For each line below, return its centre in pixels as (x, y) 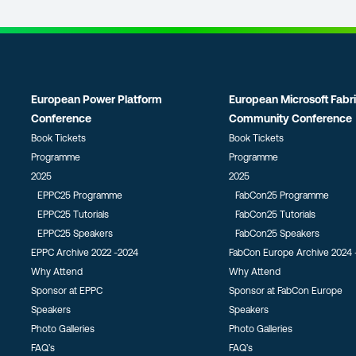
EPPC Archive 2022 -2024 (85, 253)
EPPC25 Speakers (75, 234)
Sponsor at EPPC (67, 291)
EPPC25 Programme (80, 195)
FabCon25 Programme (282, 195)
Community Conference (290, 118)
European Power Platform (97, 99)
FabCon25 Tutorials (275, 215)
